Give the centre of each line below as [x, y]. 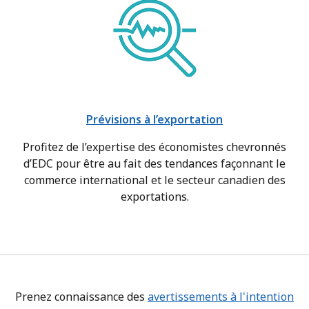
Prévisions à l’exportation [154, 119]
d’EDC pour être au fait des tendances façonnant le [154, 163]
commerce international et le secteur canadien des [154, 180]
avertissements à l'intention [221, 296]
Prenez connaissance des [81, 296]
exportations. [154, 196]
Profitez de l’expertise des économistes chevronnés [154, 147]
